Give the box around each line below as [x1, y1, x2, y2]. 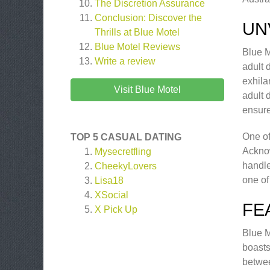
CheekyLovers [95, 161, 157, 171]
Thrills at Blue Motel [95, 27, 180, 37]
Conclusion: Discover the [95, 13, 202, 23]
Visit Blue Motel [114, 84, 181, 95]
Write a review [95, 56, 155, 66]
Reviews [140, 42, 180, 52]
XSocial [95, 190, 128, 200]
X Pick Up [95, 204, 137, 215]
